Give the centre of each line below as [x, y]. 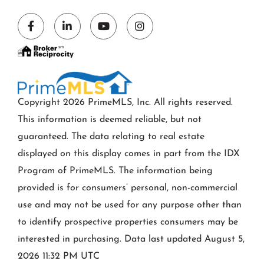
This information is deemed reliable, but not [110, 120]
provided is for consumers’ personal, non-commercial [128, 188]
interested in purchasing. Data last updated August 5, [131, 240]
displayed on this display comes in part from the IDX [129, 154]
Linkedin [87, 35]
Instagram [163, 35]
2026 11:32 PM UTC [59, 257]
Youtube [122, 35]
